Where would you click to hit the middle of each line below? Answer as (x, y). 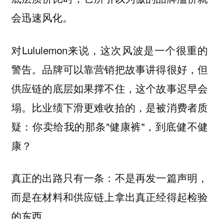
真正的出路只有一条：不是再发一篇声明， (109, 178)
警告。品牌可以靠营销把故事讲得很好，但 (109, 69)
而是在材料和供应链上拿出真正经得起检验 (109, 197)
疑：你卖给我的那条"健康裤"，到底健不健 (109, 126)
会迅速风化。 (42, 17)
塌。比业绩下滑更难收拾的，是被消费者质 (109, 107)
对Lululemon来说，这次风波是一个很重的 (109, 50)
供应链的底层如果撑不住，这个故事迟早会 (109, 88)
